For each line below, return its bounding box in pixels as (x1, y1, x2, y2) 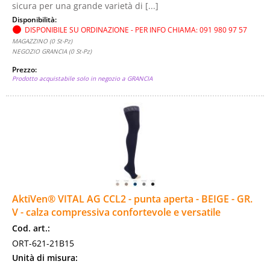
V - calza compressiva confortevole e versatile (12, 206, 221, 219)
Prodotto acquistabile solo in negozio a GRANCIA (12, 74, 152, 83)
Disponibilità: (12, 14, 58, 24)
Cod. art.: (12, 222, 50, 234)
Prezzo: (12, 64, 39, 74)
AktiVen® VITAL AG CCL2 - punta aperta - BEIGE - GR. (12, 192, 253, 206)
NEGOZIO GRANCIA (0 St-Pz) (12, 47, 92, 55)
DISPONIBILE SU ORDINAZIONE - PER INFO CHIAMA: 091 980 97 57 (25, 25, 247, 34)
